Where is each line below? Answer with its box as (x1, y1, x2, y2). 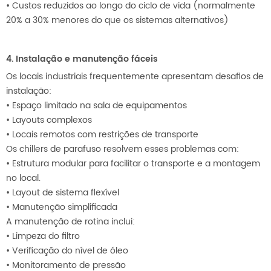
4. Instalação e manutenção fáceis (6, 52, 158, 67)
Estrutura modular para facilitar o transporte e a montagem (12, 157, 260, 171)
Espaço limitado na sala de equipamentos (12, 99, 187, 113)
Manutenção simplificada (12, 200, 117, 215)
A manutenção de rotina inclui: (6, 215, 135, 229)
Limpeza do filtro (12, 229, 80, 244)
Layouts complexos (12, 113, 92, 128)
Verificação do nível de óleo (12, 244, 128, 258)
